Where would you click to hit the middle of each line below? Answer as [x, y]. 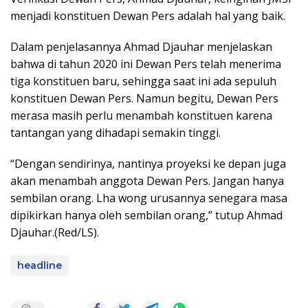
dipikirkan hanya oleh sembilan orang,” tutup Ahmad [146, 215]
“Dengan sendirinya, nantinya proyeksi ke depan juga [148, 164]
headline [40, 265]
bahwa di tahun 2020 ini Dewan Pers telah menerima [146, 64]
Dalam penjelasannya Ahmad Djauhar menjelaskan [141, 47]
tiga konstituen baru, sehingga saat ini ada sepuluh [143, 81]
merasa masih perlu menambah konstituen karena [141, 115]
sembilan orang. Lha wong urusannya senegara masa [149, 198]
